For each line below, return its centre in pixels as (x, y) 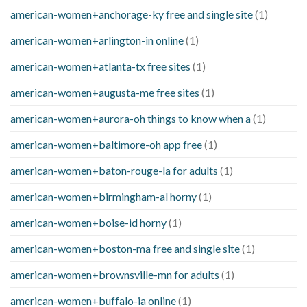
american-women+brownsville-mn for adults (115, 275)
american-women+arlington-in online (97, 40)
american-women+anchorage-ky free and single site (132, 14)
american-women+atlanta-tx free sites (100, 66)
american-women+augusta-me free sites (105, 93)
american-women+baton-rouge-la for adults (114, 171)
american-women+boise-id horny (88, 223)
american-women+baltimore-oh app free (106, 145)
